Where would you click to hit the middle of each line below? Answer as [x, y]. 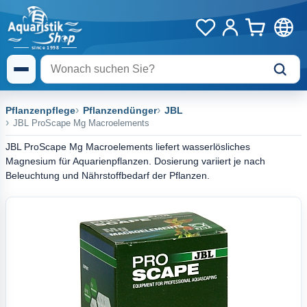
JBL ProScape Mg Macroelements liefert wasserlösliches [128, 147]
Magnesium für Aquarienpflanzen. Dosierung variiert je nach [135, 161]
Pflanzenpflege [40, 110]
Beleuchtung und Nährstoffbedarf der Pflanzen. [108, 175]
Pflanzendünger [120, 110]
